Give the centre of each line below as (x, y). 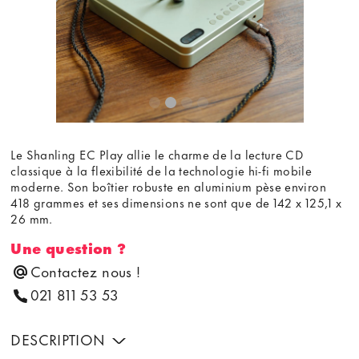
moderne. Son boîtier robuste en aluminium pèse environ (168, 186)
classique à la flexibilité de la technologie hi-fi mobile (161, 169)
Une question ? (69, 247)
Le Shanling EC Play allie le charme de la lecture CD (157, 153)
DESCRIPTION (60, 339)
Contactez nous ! (85, 270)
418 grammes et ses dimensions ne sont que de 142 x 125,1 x (176, 202)
